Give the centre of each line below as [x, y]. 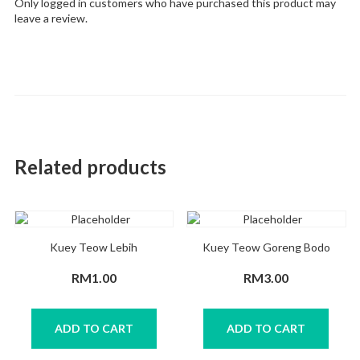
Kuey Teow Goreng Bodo [266, 247]
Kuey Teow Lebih [94, 247]
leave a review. [51, 18]
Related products [90, 167]
